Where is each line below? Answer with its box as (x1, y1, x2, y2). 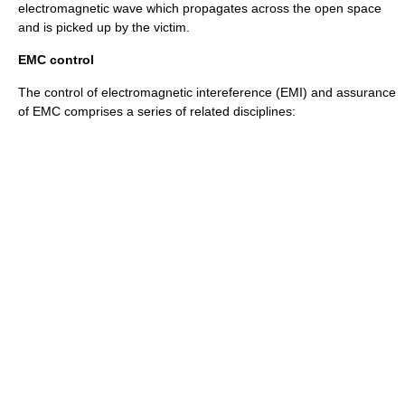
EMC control (18, 52, 94, 67)
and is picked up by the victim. (18, 20, 190, 34)
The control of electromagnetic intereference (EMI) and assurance (18, 85, 396, 99)
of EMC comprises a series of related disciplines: (18, 104, 296, 118)
